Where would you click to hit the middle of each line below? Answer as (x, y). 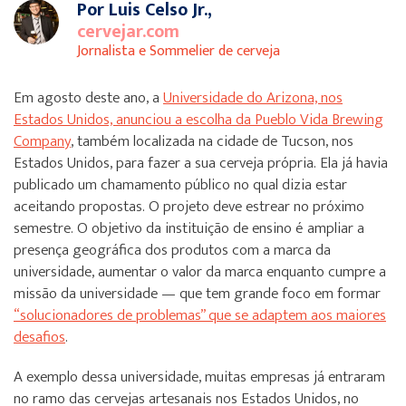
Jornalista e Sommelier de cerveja (179, 51)
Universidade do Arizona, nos (253, 98)
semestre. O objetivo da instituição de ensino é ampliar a (189, 228)
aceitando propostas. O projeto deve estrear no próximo (189, 207)
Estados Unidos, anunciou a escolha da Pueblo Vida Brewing (198, 120)
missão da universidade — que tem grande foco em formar (197, 294)
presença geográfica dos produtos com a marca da (172, 250)
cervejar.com (128, 32)
